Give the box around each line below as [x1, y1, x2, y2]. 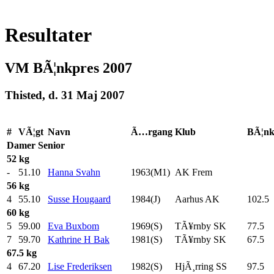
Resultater [5, 24, 92, 46]
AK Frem [175, 166, 212, 177]
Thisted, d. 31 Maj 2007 [5, 88, 125, 102]
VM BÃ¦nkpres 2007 [5, 59, 132, 76]
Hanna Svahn [48, 166, 100, 177]
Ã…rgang [131, 126, 172, 137]
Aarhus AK [175, 193, 220, 204]
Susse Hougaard [48, 193, 111, 204]
